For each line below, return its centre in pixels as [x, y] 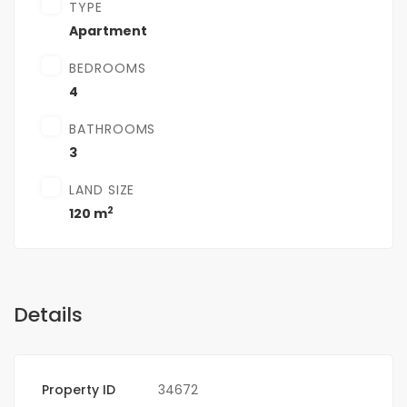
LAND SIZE [102, 190]
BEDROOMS [108, 69]
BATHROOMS [113, 129]
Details [48, 315]
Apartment [108, 31]
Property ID [79, 390]
